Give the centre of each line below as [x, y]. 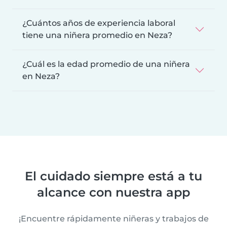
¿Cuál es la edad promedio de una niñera [106, 64]
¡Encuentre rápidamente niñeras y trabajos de [113, 218]
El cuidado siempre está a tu [113, 176]
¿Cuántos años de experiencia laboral [99, 23]
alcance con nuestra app [113, 192]
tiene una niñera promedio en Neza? [97, 35]
